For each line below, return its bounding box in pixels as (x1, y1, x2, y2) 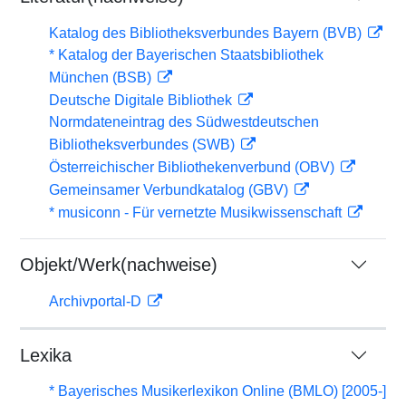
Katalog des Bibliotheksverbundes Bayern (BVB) (49, 25, 365, 41)
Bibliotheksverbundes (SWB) (49, 137, 238, 152)
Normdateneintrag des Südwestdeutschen (49, 114, 319, 130)
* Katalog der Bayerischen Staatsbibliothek (49, 47, 324, 63)
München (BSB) (49, 70, 155, 85)
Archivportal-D (49, 294, 145, 309)
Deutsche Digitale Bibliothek (49, 92, 236, 108)
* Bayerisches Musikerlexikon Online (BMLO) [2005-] (49, 383, 386, 399)
